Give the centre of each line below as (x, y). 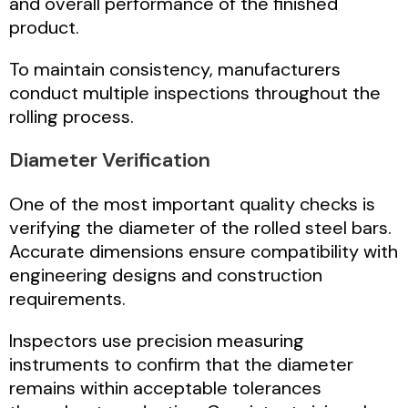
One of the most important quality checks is (192, 204)
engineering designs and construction (166, 275)
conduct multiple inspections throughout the (195, 93)
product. (44, 28)
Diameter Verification (110, 160)
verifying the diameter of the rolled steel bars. (200, 228)
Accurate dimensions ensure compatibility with (204, 252)
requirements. (67, 299)
